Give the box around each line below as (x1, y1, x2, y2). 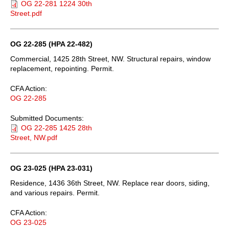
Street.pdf (10, 9, 42, 17)
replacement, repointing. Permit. (10, 64, 114, 73)
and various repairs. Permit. (10, 188, 100, 197)
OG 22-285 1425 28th (21, 123, 92, 132)
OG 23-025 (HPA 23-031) (10, 164, 93, 172)
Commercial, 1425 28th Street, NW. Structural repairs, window (10, 54, 211, 63)
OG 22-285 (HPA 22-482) (10, 39, 93, 48)
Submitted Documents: (10, 113, 84, 122)
